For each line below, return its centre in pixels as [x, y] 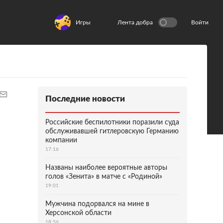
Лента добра [135, 22]
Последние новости [85, 99]
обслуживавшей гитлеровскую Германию [112, 131]
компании [61, 140]
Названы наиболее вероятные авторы [106, 168]
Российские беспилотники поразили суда [112, 122]
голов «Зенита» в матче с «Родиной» [104, 177]
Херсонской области [78, 213]
